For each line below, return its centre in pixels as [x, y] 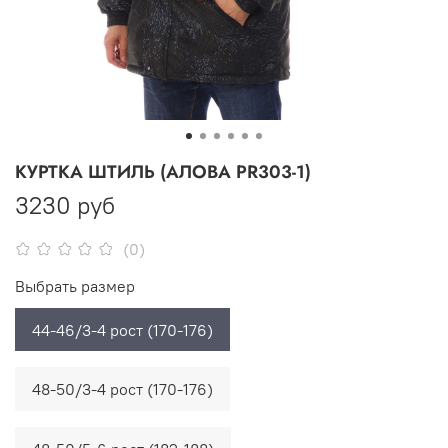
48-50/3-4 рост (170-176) [122, 389]
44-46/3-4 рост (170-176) [122, 329]
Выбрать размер [75, 285]
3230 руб [65, 204]
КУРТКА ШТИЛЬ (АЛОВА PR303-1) [163, 171]
